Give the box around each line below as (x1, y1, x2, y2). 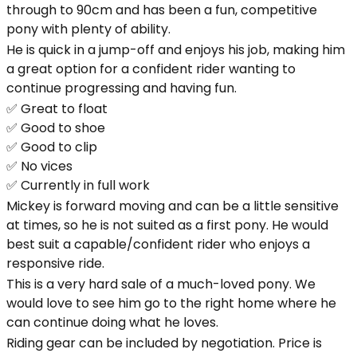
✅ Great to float (6, 100, 108, 118)
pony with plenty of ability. (6, 20, 171, 38)
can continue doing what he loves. (6, 313, 218, 331)
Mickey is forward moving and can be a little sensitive (6, 197, 339, 215)
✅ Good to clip (6, 138, 97, 156)
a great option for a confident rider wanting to (6, 60, 296, 78)
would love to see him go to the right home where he (6, 294, 336, 312)
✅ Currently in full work (6, 176, 150, 194)
